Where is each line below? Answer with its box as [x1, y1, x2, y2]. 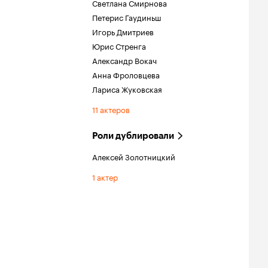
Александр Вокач [92, 54, 157, 66]
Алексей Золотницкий [92, 150, 175, 162]
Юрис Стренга [92, 39, 146, 51]
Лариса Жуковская [92, 83, 162, 95]
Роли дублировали [92, 130, 174, 141]
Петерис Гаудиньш [92, 11, 162, 23]
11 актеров [92, 103, 130, 115]
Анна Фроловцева [92, 68, 160, 80]
